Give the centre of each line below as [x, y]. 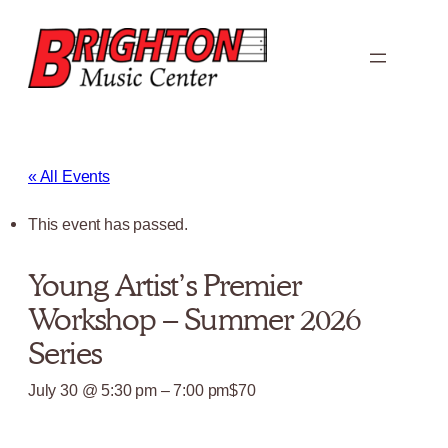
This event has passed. [108, 224]
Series [65, 353]
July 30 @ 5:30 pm [92, 390]
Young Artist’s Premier [164, 285]
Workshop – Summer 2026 [194, 319]
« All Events [69, 176]
